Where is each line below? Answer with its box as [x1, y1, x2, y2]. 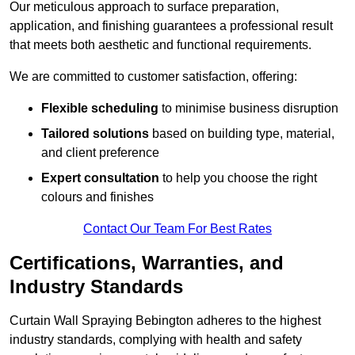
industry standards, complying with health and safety [10, 333, 302, 347]
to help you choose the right [159, 171, 317, 185]
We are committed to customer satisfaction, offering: [10, 70, 297, 84]
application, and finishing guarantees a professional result [10, 19, 333, 33]
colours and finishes [41, 190, 154, 204]
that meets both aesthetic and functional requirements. [10, 38, 311, 52]
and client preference [41, 146, 159, 160]
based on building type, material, [149, 127, 334, 141]
